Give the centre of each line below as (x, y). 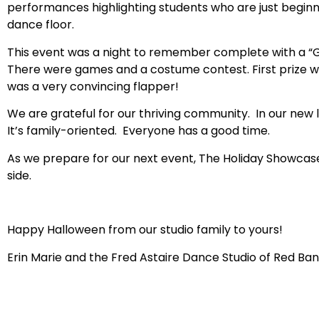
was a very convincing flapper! (93, 86)
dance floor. (41, 25)
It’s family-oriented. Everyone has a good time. (138, 131)
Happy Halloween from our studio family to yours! (145, 230)
